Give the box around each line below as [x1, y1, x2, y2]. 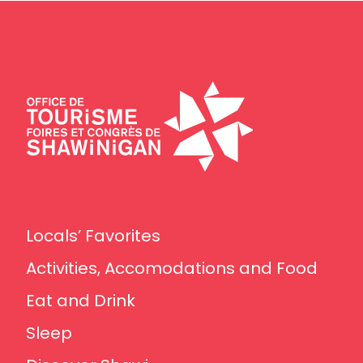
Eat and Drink [26, 289, 135, 313]
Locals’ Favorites [26, 224, 160, 248]
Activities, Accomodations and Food [26, 257, 318, 280]
